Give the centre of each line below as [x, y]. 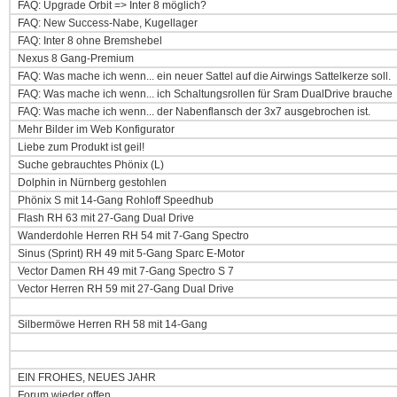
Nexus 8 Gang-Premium [74, 58]
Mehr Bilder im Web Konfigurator [95, 129]
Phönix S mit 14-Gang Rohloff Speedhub [116, 200]
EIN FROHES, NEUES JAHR [87, 378]
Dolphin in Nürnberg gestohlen [92, 183]
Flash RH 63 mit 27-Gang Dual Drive [106, 218]
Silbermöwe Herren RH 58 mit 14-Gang [111, 324]
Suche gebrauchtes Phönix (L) [91, 165]
